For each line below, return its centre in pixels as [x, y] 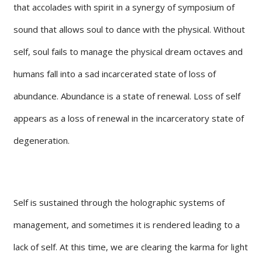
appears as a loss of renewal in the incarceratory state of [129, 118]
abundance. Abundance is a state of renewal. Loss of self [127, 96]
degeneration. [42, 140]
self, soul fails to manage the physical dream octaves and [128, 51]
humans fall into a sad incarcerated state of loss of [115, 73]
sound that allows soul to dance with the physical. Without [129, 29]
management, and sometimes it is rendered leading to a [127, 224]
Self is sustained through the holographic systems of [119, 202]
